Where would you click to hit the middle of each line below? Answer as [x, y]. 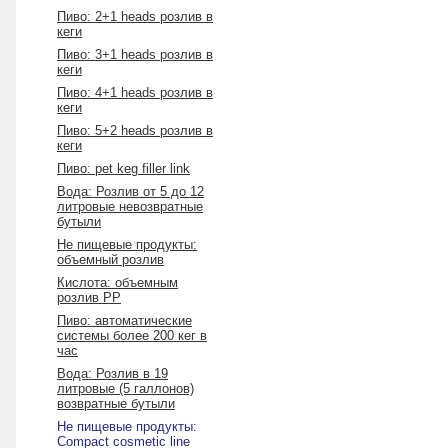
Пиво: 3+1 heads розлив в [135, 54]
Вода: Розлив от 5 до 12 [130, 191]
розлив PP [89, 297]
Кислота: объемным [117, 282]
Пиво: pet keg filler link [123, 168]
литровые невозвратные [130, 206]
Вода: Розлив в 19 [112, 373]
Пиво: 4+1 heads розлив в [135, 92]
